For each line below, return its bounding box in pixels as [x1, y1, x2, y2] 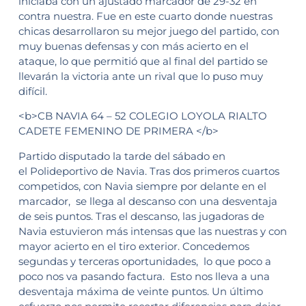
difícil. [18, 84, 47, 98]
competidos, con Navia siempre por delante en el [18, 179, 266, 193]
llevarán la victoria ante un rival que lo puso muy [18, 69, 263, 83]
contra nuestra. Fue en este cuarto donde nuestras [18, 9, 273, 23]
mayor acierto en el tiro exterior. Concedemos [18, 239, 249, 253]
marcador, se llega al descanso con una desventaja [18, 194, 277, 208]
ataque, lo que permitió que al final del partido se [18, 54, 268, 68]
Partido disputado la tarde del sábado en [18, 149, 225, 163]
